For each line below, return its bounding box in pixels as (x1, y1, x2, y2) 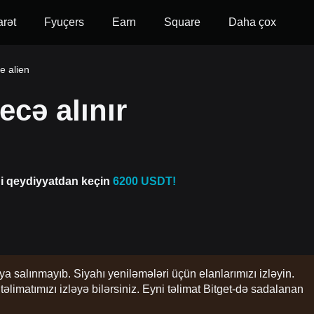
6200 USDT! (113, 175, 176, 187)
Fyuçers (44, 16, 84, 28)
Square (164, 16, 200, 28)
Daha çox (228, 16, 276, 28)
